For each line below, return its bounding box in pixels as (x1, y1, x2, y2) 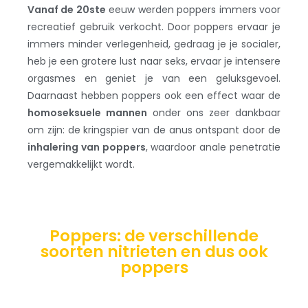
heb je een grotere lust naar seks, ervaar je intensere (27, 54, 280, 68)
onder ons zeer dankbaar (147, 105, 280, 120)
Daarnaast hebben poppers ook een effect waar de (27, 88, 280, 102)
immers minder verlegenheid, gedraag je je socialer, (27, 36, 280, 51)
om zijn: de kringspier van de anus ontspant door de (27, 122, 280, 137)
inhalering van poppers (27, 140, 146, 154)
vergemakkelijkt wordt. (27, 157, 135, 171)
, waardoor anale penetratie (145, 140, 281, 154)
